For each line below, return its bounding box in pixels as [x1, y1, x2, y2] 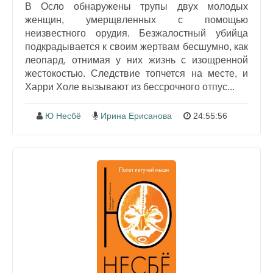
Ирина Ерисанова [101, 110, 172, 121]
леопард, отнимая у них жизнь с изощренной [25, 54, 248, 65]
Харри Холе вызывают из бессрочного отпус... [25, 81, 235, 92]
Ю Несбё [45, 110, 81, 121]
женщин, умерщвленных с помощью [25, 14, 248, 25]
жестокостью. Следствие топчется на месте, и [25, 68, 248, 79]
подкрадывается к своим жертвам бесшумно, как [25, 41, 248, 52]
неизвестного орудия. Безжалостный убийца [25, 27, 248, 38]
